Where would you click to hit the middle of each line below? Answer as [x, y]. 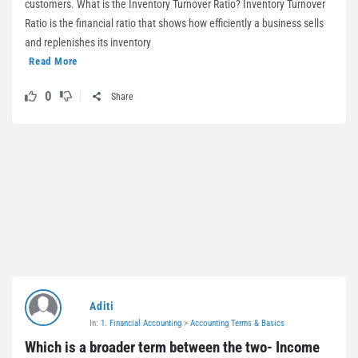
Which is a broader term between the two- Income [172, 347]
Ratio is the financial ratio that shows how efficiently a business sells [174, 23]
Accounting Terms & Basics [237, 323]
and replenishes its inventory [88, 42]
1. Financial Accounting [141, 323]
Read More [54, 61]
